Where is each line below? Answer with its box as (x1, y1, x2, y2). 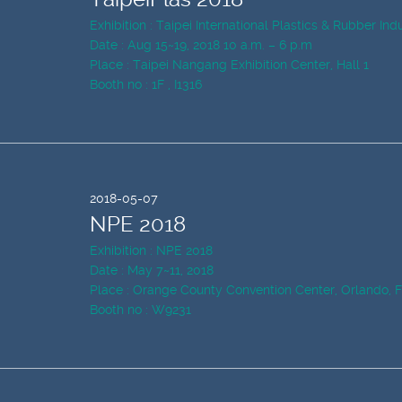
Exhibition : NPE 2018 (90, 243, 213, 258)
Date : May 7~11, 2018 (90, 263, 214, 277)
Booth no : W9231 (90, 302, 191, 317)
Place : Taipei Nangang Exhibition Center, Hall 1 (90, 57, 369, 72)
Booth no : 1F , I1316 (90, 77, 202, 92)
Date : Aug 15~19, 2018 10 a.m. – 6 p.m (90, 38, 312, 52)
